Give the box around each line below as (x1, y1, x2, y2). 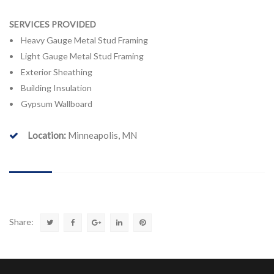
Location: (28, 129, 66, 141)
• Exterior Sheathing (9, 66, 92, 77)
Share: (9, 216, 34, 227)
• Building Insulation (9, 82, 92, 93)
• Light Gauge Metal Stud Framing (9, 50, 144, 61)
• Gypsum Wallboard (9, 98, 92, 109)
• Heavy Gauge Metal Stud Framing (9, 34, 148, 45)
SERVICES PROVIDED (9, 18, 96, 29)
